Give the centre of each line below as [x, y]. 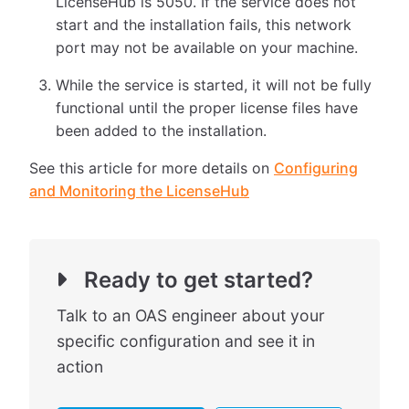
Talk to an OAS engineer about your [191, 316]
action [80, 367]
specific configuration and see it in [186, 341]
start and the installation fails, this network [204, 25]
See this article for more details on [152, 168]
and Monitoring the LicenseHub [139, 191]
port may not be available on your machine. [207, 48]
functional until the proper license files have [207, 108]
